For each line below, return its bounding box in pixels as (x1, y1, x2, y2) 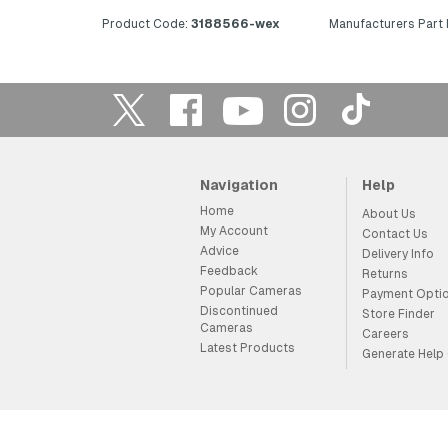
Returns (361, 267, 408, 281)
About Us (361, 207, 416, 221)
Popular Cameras (199, 284, 302, 298)
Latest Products (199, 341, 295, 355)
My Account (199, 224, 268, 238)
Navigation (199, 177, 278, 193)
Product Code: (102, 17, 188, 31)
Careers (361, 327, 409, 341)
